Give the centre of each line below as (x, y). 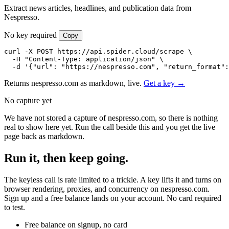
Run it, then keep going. (66, 158)
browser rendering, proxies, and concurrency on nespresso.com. (107, 189)
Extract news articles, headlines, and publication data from (98, 8)
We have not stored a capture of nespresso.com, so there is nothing (111, 118)
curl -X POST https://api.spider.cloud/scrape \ (98, 51)
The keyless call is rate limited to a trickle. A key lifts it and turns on (113, 179)
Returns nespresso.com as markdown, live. (73, 83)
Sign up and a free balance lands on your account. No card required (113, 198)
